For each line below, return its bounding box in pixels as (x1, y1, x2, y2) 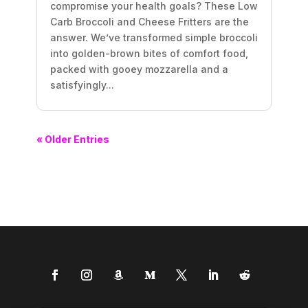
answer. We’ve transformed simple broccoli (49, 31, 258, 43)
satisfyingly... (49, 78, 114, 91)
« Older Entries (36, 133, 109, 145)
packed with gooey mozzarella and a (49, 63, 228, 75)
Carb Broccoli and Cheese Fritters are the (49, 15, 249, 27)
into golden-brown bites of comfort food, (49, 47, 248, 59)
